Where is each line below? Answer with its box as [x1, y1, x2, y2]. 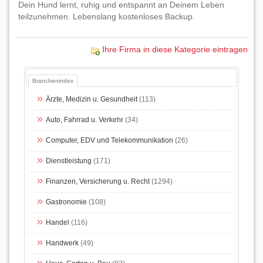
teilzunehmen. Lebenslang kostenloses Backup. [18, 12, 195, 21]
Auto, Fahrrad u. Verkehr [46, 115, 124, 124]
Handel [46, 218, 70, 227]
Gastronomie [46, 197, 87, 206]
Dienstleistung [46, 156, 92, 165]
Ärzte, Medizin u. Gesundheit [46, 95, 138, 103]
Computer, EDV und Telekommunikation [46, 136, 174, 144]
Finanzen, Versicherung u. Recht [46, 177, 150, 186]
